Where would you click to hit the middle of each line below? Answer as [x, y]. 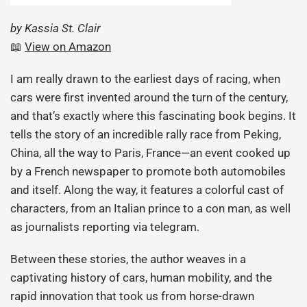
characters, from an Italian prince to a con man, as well [151, 209]
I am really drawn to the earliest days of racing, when [146, 79]
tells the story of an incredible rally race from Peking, [146, 135]
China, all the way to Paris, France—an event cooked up [151, 153]
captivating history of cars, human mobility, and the [142, 278]
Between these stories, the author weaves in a [128, 259]
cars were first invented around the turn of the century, [149, 98]
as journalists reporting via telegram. [105, 227]
